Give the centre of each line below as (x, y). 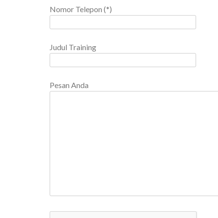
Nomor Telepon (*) (81, 9)
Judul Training (73, 47)
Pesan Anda (69, 85)
